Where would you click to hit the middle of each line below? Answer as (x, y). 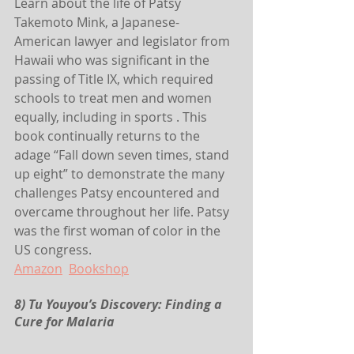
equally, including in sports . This (112, 117)
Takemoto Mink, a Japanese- (97, 23)
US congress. (53, 250)
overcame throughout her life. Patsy (123, 212)
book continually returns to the (109, 136)
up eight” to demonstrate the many (121, 174)
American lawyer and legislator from (124, 41)
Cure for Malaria (64, 322)
